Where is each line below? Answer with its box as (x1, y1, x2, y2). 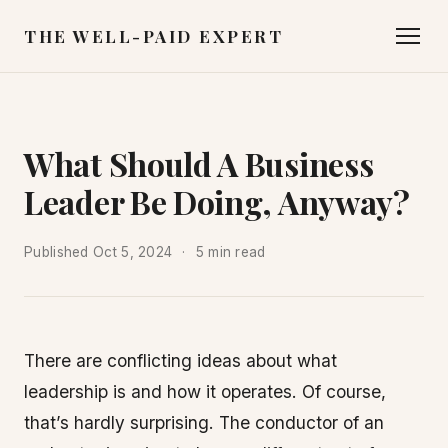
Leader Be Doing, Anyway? (24, 180, 410, 223)
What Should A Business (24, 142, 374, 185)
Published (24, 244, 93, 260)
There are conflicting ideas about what (24, 350, 337, 371)
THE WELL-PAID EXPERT (24, 25, 283, 47)
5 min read (195, 244, 266, 260)
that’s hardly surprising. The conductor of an (24, 412, 384, 433)
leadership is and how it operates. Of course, (24, 381, 386, 402)
